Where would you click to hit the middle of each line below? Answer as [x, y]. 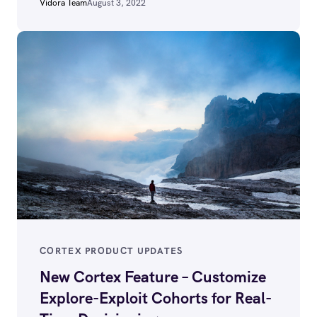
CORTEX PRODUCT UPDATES [111, 251]
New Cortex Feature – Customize [153, 277]
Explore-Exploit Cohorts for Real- [156, 299]
